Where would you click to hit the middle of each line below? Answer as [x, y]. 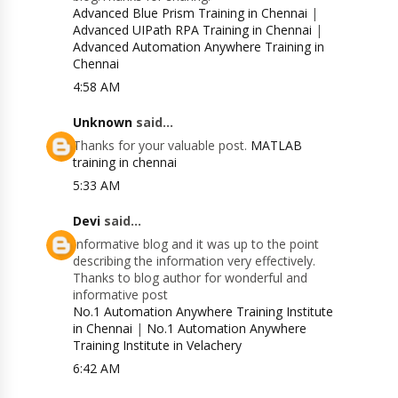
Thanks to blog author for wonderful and [191, 278]
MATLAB [277, 146]
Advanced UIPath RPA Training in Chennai [193, 30]
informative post [121, 295]
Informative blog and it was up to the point [196, 244]
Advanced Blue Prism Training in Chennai [191, 13]
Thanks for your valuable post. [162, 146]
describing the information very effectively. [195, 261]
